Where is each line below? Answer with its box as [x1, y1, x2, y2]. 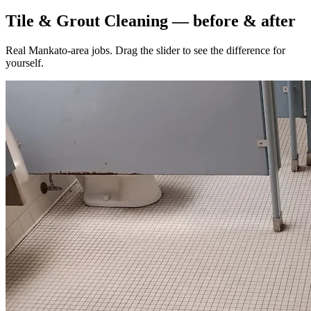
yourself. [6, 57, 44, 69]
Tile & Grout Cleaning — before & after [6, 12, 296, 31]
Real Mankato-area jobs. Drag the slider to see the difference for [6, 44, 285, 57]
